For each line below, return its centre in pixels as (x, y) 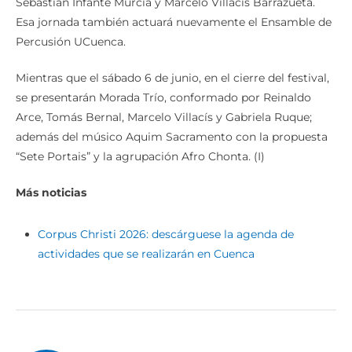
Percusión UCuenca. (71, 42)
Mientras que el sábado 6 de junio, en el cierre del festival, (172, 78)
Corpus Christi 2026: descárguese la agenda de (166, 235)
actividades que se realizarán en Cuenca (146, 254)
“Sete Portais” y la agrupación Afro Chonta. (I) (140, 157)
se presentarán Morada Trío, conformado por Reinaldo (163, 98)
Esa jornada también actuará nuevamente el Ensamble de (174, 22)
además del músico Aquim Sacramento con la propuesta (172, 137)
